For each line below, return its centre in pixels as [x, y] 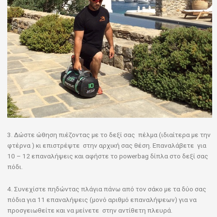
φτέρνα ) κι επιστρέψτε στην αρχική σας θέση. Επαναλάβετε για [107, 145]
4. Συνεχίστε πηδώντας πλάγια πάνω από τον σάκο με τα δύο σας [107, 189]
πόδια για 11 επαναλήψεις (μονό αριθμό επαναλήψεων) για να [102, 199]
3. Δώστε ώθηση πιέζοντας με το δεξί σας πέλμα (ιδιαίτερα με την [109, 134]
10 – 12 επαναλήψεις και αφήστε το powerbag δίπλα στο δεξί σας [108, 156]
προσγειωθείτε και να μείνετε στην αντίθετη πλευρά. [90, 210]
